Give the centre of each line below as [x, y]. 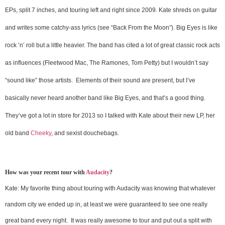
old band [18, 133]
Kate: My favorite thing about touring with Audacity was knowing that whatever [110, 189]
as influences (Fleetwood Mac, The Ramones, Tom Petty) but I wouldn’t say [107, 63]
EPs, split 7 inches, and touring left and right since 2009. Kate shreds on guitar [111, 10]
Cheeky [41, 133]
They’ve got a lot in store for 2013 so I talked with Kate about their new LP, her [110, 115]
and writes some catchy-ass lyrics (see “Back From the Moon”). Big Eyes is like [111, 27]
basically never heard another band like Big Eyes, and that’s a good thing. [105, 98]
